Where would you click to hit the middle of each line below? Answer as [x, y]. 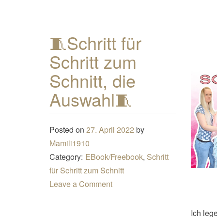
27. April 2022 [110, 129]
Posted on [68, 129]
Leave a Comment [81, 184]
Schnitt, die [93, 80]
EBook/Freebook [114, 156]
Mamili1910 [70, 143]
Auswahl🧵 [91, 99]
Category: [66, 156]
